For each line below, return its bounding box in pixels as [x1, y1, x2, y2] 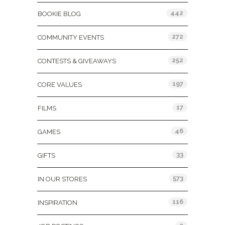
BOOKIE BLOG [38, 10, 81, 18]
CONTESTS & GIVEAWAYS [38, 57, 116, 65]
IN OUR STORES [38, 175, 87, 183]
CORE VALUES [38, 81, 82, 88]
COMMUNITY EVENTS [38, 34, 104, 41]
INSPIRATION [38, 199, 77, 206]
